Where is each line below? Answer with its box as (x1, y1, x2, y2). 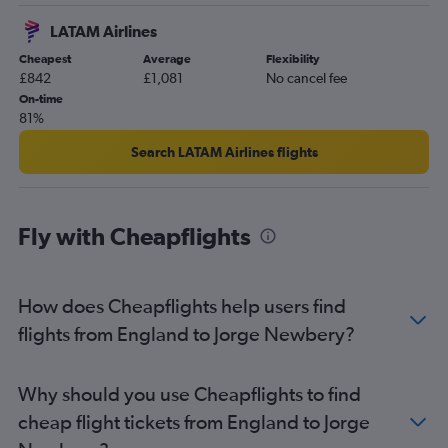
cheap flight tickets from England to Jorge (18, 410, 370, 434)
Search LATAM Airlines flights (130, 144, 318, 161)
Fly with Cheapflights (18, 222, 251, 251)
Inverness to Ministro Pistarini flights (22, 3, 253, 20)
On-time (19, 92, 63, 107)
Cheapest (19, 52, 71, 67)
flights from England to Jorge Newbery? (18, 322, 355, 346)
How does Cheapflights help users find (18, 294, 346, 318)
